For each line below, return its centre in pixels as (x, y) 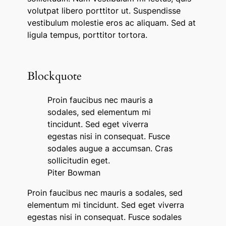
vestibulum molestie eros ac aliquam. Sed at (111, 23)
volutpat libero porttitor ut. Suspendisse (104, 11)
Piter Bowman (74, 173)
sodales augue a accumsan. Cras (110, 149)
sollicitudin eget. (78, 161)
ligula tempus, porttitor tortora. (87, 35)
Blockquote (54, 76)
